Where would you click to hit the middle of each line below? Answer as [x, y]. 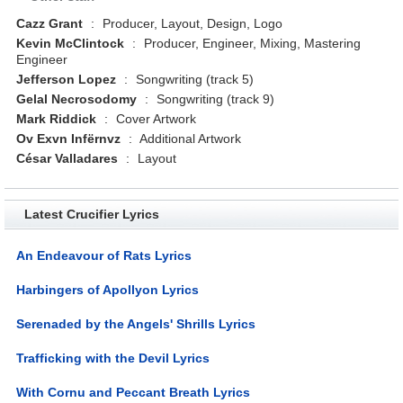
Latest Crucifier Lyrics [91, 214]
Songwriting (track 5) [193, 79]
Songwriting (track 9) [214, 99]
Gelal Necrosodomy [77, 99]
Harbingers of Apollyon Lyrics [108, 289]
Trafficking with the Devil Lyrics [113, 358]
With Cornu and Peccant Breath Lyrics [134, 392]
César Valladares [67, 158]
